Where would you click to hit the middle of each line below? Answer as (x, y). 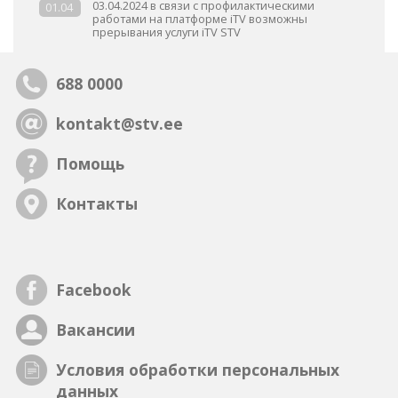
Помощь (91, 163)
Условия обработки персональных (198, 370)
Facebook (94, 290)
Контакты (97, 203)
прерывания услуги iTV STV (166, 32)
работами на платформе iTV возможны (199, 18)
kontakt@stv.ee (120, 123)
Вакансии (96, 330)
